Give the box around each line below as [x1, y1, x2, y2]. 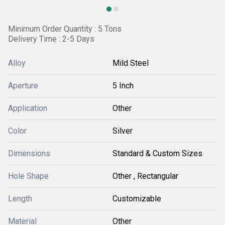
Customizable [113, 194, 161, 203]
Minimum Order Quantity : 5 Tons [8, 24, 122, 34]
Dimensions [8, 149, 50, 158]
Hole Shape [8, 171, 49, 181]
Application [8, 103, 47, 113]
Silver [113, 126, 133, 136]
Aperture [8, 81, 38, 90]
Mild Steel [113, 58, 149, 68]
